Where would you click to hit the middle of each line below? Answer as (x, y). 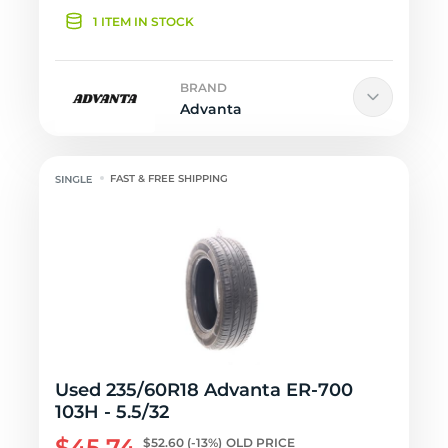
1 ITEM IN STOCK (143, 21)
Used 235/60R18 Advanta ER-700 (204, 390)
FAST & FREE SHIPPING (169, 178)
